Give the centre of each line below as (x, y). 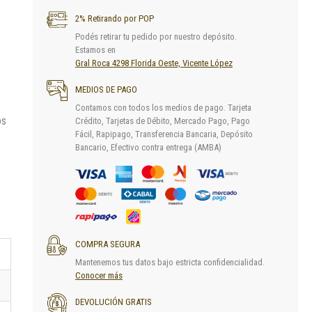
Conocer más (99, 276)
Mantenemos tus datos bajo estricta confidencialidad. (170, 263)
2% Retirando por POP (114, 19)
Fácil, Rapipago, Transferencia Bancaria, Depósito (164, 134)
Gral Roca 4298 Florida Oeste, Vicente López (154, 63)
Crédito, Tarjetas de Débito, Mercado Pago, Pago (162, 121)
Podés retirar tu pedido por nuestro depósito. (156, 37)
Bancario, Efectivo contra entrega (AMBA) (148, 148)
